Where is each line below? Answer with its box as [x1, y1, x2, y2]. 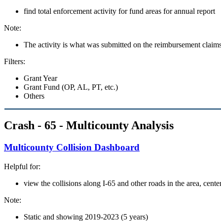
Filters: [4, 57, 25, 66]
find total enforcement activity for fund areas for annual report [24, 6, 215, 15]
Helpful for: [4, 162, 40, 171]
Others [24, 91, 44, 100]
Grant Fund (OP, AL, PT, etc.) [24, 82, 118, 91]
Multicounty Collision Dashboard [4, 142, 140, 153]
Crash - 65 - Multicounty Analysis [4, 119, 174, 132]
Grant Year [24, 74, 57, 82]
